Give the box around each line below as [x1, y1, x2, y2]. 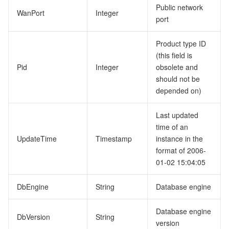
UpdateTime [17, 133, 57, 144]
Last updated [156, 110, 198, 120]
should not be [156, 74, 200, 84]
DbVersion [17, 212, 50, 222]
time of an [156, 122, 188, 132]
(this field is [156, 50, 192, 60]
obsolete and [156, 62, 198, 72]
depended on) [156, 85, 201, 96]
